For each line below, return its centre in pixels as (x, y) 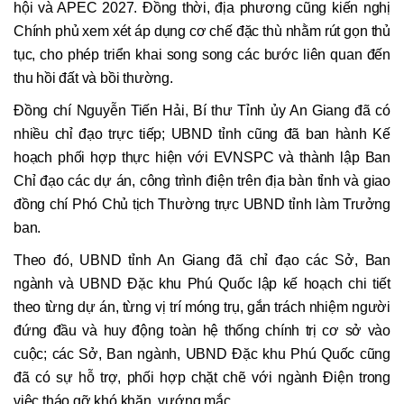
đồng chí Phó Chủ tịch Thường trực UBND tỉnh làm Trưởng (202, 205)
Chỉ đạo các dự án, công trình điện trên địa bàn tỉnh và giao (202, 181)
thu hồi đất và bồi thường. (93, 78)
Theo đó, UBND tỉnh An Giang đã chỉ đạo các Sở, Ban (202, 261)
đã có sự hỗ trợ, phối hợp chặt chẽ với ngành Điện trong (202, 378)
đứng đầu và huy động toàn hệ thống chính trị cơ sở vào (202, 331)
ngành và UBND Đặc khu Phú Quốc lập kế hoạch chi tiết (202, 284)
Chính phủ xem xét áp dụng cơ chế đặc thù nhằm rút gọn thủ (202, 32)
